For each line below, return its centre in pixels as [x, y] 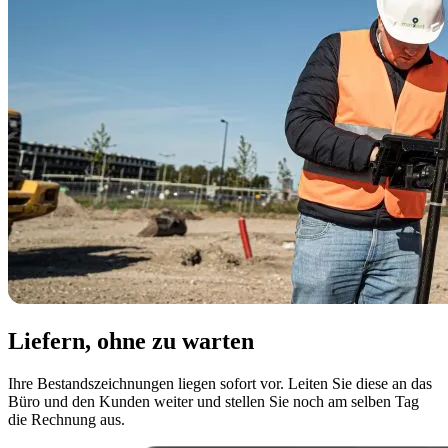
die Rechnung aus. [66, 419]
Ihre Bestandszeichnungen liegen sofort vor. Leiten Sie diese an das [220, 383]
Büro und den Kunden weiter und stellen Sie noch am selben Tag [213, 401]
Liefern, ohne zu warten [131, 340]
